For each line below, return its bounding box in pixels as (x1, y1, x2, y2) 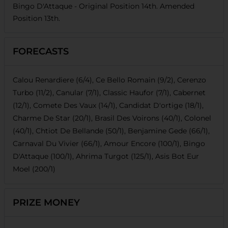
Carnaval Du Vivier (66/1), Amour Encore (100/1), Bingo (13, 138, 205, 148)
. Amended (156, 1, 194, 11)
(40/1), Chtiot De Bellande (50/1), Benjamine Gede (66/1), (13, 126, 210, 135)
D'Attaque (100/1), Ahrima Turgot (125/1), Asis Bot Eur (13, 151, 199, 161)
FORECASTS (13, 45, 69, 57)
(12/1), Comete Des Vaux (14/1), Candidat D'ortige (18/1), (13, 100, 204, 110)
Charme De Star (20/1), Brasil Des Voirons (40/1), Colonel (13, 113, 211, 123)
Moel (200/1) (13, 164, 55, 174)
